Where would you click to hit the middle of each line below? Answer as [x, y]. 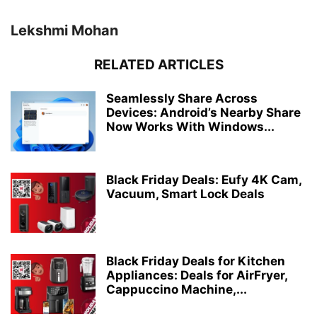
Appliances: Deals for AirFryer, [197, 275]
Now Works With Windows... [190, 127]
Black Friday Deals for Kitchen [196, 261]
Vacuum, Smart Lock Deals [185, 194]
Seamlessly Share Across [182, 98]
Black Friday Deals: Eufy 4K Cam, [204, 180]
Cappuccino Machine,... [177, 289]
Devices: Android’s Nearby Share [203, 113]
